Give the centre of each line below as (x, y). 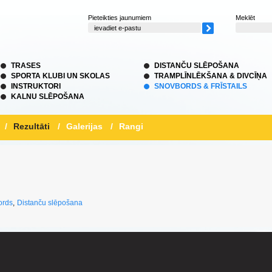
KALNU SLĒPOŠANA (48, 97)
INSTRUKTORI (36, 86)
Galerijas (84, 126)
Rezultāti (32, 126)
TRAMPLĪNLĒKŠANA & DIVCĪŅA (211, 76)
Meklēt (245, 18)
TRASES (26, 66)
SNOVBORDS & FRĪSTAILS (201, 86)
